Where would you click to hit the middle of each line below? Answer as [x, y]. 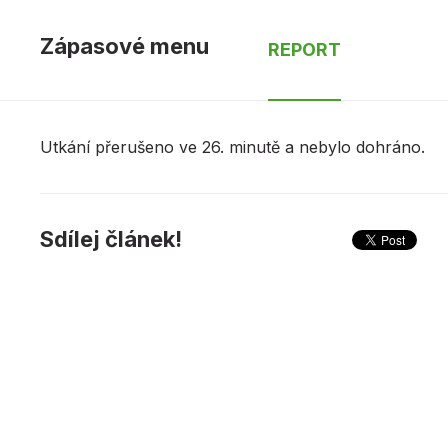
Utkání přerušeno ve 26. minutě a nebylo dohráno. [232, 146]
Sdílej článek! [111, 238]
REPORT [304, 49]
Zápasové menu [124, 45]
